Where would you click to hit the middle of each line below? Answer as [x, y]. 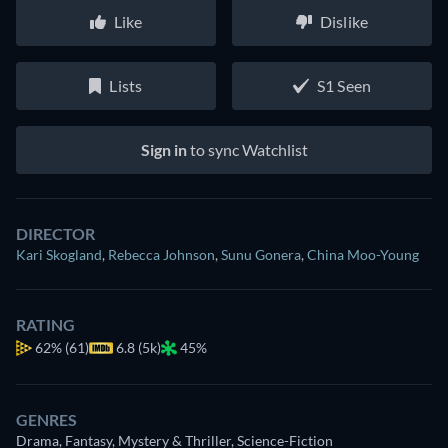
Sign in [163, 150]
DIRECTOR [55, 234]
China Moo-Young [363, 255]
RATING [45, 325]
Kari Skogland [59, 255]
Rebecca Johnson [161, 255]
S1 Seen [344, 86]
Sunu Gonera [261, 255]
